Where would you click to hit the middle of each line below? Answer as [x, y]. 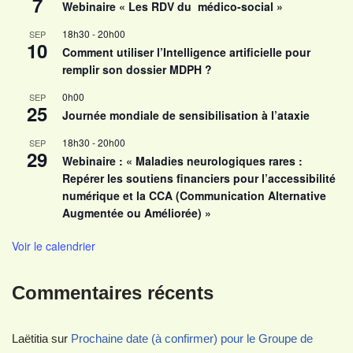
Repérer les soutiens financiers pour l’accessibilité [199, 178]
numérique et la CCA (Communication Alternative [194, 195]
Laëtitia [30, 338]
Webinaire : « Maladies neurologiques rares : [182, 160]
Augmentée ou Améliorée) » [137, 212]
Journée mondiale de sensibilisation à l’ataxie [186, 115]
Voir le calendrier [54, 245]
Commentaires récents [113, 292]
